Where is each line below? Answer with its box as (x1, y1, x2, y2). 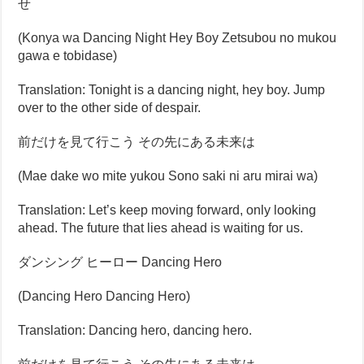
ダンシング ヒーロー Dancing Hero (18, 255, 223, 269)
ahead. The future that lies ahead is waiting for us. (18, 221, 304, 235)
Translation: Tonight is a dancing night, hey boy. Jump (18, 83, 326, 97)
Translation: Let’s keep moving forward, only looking (18, 203, 317, 217)
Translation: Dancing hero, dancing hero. (18, 323, 253, 337)
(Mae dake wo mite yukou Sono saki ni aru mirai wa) (18, 169, 318, 183)
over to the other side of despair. (18, 101, 201, 115)
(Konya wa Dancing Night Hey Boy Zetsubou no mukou (18, 31, 337, 45)
